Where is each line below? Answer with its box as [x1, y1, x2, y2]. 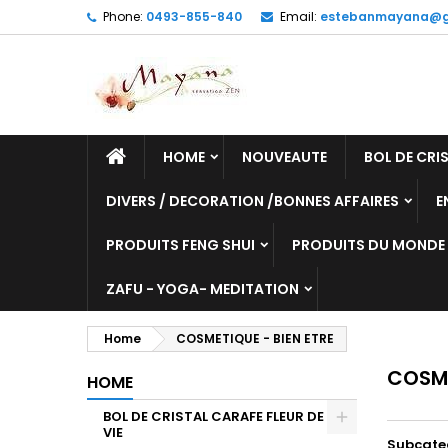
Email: [280, 8, 317, 25]
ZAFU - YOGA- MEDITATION [106, 279, 299, 299]
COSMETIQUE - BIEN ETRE [176, 330, 334, 347]
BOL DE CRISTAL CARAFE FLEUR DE [103, 407, 324, 426]
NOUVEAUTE [242, 147, 327, 167]
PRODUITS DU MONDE [292, 235, 445, 255]
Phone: [103, 8, 143, 25]
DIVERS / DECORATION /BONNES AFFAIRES [106, 191, 399, 211]
